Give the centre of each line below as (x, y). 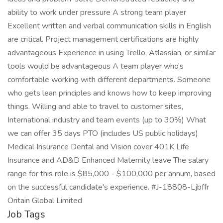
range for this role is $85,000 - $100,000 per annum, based (111, 174)
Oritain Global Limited (45, 201)
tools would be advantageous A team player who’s (96, 66)
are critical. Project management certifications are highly (103, 39)
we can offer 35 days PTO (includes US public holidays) (103, 133)
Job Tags (26, 214)
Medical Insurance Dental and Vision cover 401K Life (98, 147)
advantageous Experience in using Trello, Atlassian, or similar (111, 53)
